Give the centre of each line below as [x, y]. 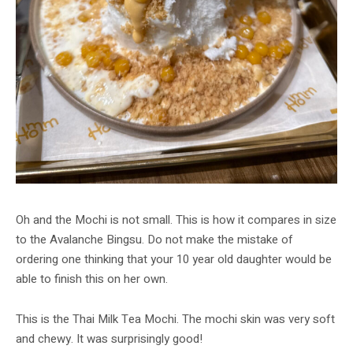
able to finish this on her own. [92, 279]
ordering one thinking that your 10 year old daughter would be [174, 260]
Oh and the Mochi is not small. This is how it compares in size [176, 220]
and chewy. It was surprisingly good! [109, 339]
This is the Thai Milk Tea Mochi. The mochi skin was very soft [175, 320]
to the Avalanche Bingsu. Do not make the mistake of [154, 240]
